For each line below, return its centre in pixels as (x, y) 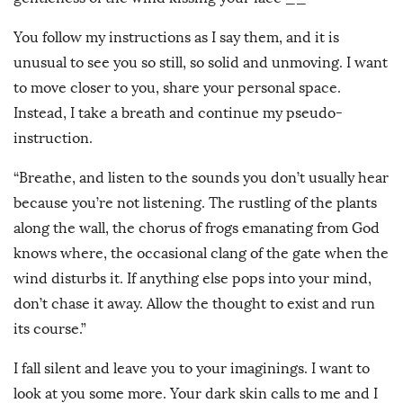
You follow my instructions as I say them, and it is (176, 38)
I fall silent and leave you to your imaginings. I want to (192, 369)
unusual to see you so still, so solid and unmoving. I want (201, 63)
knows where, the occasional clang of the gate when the (201, 254)
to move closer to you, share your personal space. (177, 88)
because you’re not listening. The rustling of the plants (195, 203)
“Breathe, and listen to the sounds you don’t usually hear (201, 178)
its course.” (50, 329)
